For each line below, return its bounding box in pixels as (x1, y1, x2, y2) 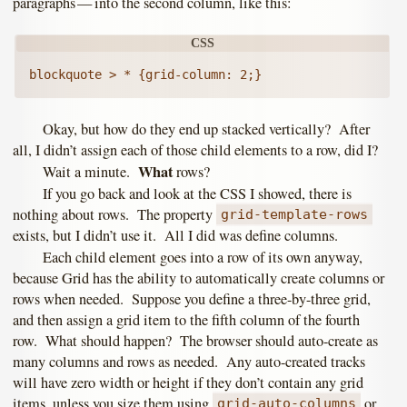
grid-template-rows (221, 206, 369, 223)
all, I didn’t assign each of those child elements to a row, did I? (13, 140, 378, 161)
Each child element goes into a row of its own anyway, (42, 246, 362, 267)
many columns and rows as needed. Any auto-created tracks (13, 351, 365, 372)
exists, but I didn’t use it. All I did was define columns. (13, 224, 338, 245)
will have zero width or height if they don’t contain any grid (13, 372, 363, 392)
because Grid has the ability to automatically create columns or (13, 267, 384, 288)
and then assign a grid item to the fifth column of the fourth (13, 309, 360, 330)
